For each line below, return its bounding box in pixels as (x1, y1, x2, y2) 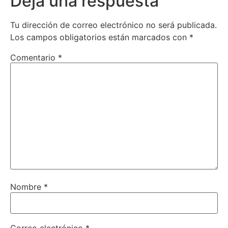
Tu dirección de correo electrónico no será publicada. (10, 19, 217, 30)
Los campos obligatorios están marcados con (10, 32, 189, 42)
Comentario (10, 52, 58, 63)
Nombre (10, 182, 44, 192)
